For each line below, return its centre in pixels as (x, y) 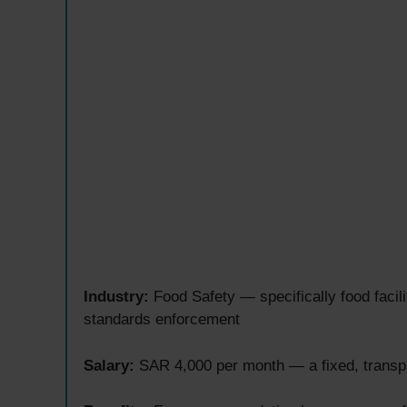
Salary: (109, 365)
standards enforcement (162, 320)
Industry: (116, 297)
